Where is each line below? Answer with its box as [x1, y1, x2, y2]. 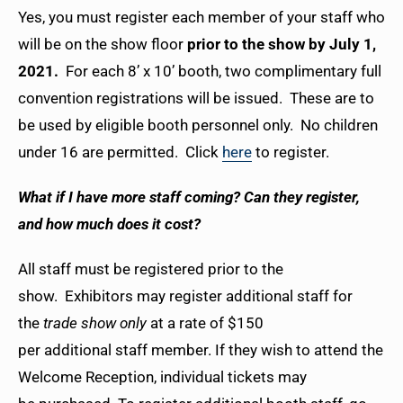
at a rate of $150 [147, 314, 264, 333]
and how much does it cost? [18, 215, 201, 234]
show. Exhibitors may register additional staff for [18, 287, 353, 306]
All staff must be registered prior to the [18, 260, 283, 279]
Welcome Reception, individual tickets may [18, 368, 307, 387]
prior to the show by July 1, [187, 35, 376, 54]
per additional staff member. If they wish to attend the [18, 341, 383, 360]
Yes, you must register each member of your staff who [18, 8, 385, 27]
